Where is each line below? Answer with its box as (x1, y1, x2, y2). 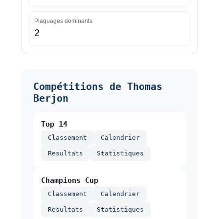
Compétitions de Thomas (33, 81, 162, 93)
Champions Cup (41, 176, 98, 185)
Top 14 (41, 120, 67, 129)
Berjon (33, 92, 68, 105)
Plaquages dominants (34, 18, 92, 25)
